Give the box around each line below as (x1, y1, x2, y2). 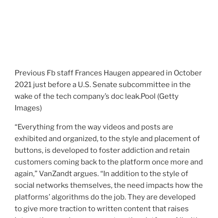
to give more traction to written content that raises (15, 204, 189, 213)
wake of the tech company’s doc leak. (15, 91, 141, 101)
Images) (15, 103, 42, 112)
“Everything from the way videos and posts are (15, 122, 173, 131)
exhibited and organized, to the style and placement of (15, 134, 200, 143)
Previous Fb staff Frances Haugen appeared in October (15, 68, 202, 77)
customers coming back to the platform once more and (15, 157, 203, 166)
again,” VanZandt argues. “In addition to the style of (15, 169, 188, 178)
